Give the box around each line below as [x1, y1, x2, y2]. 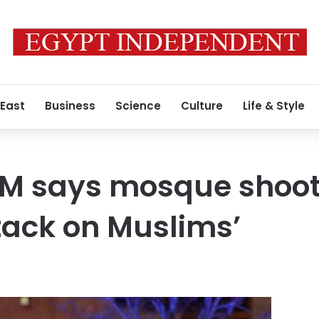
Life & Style [243, 98, 305, 113]
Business [45, 98, 95, 113]
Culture [181, 98, 223, 113]
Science [115, 98, 161, 113]
